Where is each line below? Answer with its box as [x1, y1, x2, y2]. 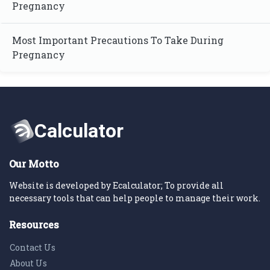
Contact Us [10, 242, 55, 253]
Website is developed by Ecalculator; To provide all [9, 180, 224, 191]
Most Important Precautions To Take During [12, 34, 224, 46]
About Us [10, 257, 47, 269]
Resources [9, 218, 59, 231]
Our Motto [9, 157, 59, 170]
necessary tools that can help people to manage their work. [9, 192, 260, 204]
